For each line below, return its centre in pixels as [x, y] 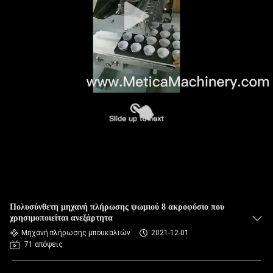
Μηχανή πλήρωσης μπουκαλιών [76, 233]
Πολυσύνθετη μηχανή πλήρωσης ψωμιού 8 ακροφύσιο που [117, 207]
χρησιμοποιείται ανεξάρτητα [61, 218]
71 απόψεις [44, 244]
